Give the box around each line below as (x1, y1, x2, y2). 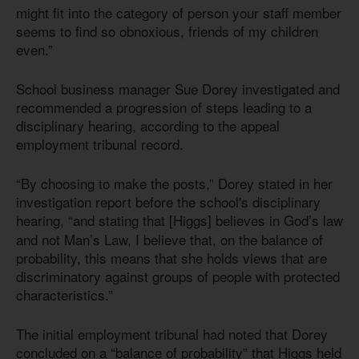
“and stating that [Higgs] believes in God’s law (68, 210, 343, 231)
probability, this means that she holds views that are (16, 248, 327, 268)
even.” (16, 39, 53, 60)
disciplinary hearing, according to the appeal (16, 115, 280, 135)
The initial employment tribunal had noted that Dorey (16, 323, 328, 344)
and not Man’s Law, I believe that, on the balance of (16, 229, 323, 250)
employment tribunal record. (16, 133, 184, 154)
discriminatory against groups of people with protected (16, 266, 340, 287)
